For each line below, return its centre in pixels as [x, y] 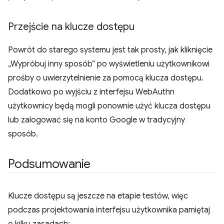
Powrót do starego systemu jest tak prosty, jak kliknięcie [110, 50]
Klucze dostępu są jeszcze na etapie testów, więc [98, 196]
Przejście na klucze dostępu [71, 27]
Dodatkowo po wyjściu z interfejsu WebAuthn [91, 92]
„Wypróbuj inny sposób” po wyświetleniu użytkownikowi [109, 64]
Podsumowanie [49, 164]
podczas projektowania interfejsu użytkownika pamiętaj [109, 210]
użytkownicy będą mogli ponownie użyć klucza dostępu [109, 106]
